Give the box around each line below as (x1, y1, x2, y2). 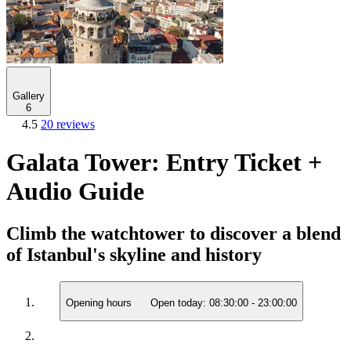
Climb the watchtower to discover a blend (6, 223, 341, 244)
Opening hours (66, 297, 135, 309)
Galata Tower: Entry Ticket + (6, 148, 322, 177)
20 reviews (41, 118, 95, 131)
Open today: (150, 297, 206, 309)
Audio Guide (6, 177, 144, 206)
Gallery (13, 90, 45, 102)
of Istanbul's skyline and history (6, 244, 262, 265)
